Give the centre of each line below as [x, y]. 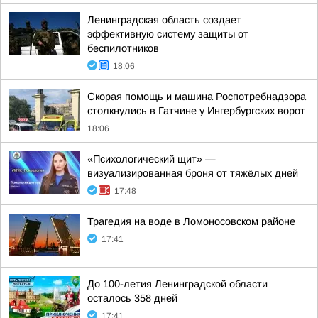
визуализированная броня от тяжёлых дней [193, 173]
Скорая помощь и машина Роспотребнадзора [197, 97]
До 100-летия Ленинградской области [177, 284]
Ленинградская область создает [164, 20]
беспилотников [123, 48]
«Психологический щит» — [152, 159]
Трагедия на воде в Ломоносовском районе [191, 221]
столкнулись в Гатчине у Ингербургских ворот [196, 111]
